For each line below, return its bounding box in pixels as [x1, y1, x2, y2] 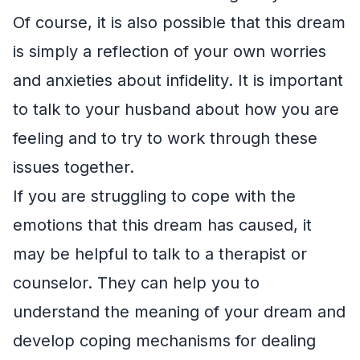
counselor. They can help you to [13, 272, 260, 292]
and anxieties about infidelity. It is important [13, 70, 343, 90]
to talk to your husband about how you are [13, 99, 339, 119]
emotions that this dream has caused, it [13, 215, 312, 235]
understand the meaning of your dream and [13, 301, 346, 321]
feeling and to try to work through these [13, 128, 317, 148]
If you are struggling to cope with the [13, 186, 296, 206]
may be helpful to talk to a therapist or [13, 243, 307, 264]
